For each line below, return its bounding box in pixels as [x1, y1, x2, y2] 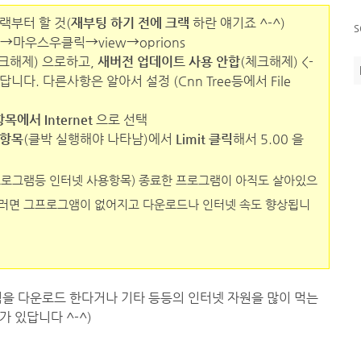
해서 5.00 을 [233, 131, 304, 147]
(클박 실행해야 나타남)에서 [23, 131, 176, 147]
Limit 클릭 [176, 131, 233, 147]
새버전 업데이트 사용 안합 [98, 54, 240, 69]
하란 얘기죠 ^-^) [189, 15, 285, 31]
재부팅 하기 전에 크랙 [71, 15, 189, 31]
